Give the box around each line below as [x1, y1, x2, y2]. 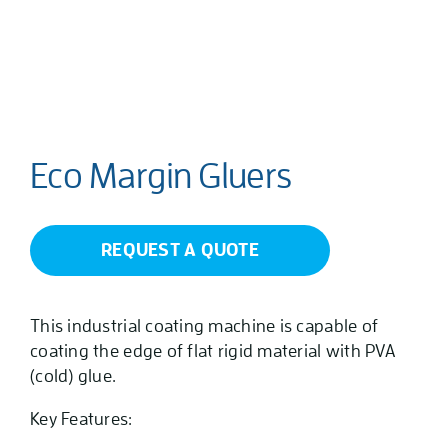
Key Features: [30, 410, 133, 429]
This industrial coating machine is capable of [30, 317, 379, 336]
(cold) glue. [30, 367, 117, 386]
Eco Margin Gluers [30, 158, 292, 195]
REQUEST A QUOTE [100, 241, 260, 260]
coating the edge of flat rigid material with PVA [30, 342, 395, 361]
